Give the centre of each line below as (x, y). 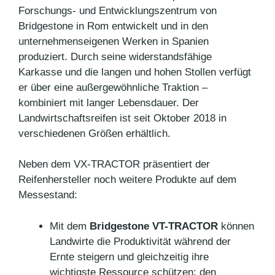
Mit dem (68, 226)
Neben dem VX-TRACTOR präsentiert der (114, 165)
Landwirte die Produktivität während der (140, 241)
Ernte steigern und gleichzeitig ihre (129, 257)
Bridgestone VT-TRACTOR (152, 226)
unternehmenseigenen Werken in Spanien (114, 41)
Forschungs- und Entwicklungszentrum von (118, 10)
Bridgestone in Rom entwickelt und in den (113, 26)
